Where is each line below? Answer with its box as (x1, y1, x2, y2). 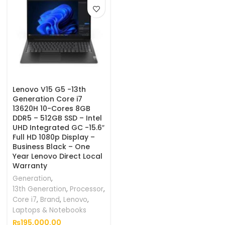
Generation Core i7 (13, 94, 82, 104)
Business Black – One (13, 142, 90, 152)
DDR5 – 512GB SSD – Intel (13, 113, 102, 123)
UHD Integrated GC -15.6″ (13, 123, 104, 133)
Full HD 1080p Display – (13, 132, 95, 142)
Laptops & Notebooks (13, 205, 86, 215)
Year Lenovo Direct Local (13, 151, 102, 161)
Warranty (13, 161, 47, 171)
